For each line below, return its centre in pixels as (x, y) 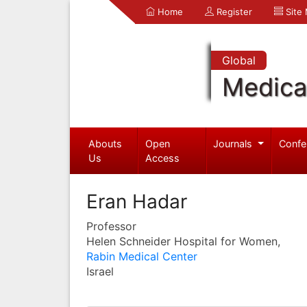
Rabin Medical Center (142, 256)
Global (238, 60)
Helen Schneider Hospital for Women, (183, 241)
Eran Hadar (137, 201)
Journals (234, 143)
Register (233, 12)
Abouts (105, 143)
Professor (111, 226)
